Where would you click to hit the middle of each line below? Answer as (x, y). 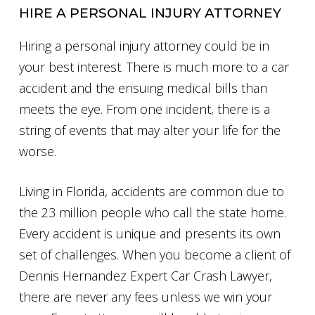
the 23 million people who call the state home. (153, 212)
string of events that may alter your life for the (150, 130)
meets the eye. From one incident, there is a (144, 109)
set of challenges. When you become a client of (155, 254)
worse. (38, 151)
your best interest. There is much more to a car (154, 66)
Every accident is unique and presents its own (150, 233)
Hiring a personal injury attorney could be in (144, 45)
